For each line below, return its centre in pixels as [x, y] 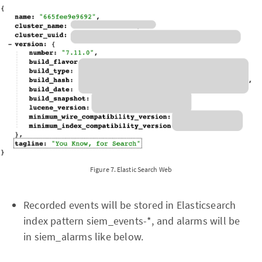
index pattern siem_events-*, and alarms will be [132, 220]
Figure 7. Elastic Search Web [131, 169]
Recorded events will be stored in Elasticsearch [130, 205]
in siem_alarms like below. [84, 236]
